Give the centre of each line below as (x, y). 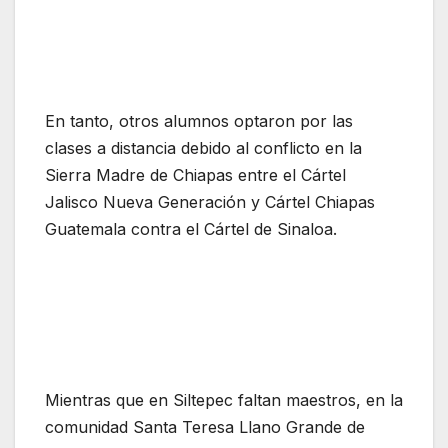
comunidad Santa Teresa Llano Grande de (205, 427)
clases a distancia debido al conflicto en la (203, 148)
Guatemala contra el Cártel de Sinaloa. (191, 229)
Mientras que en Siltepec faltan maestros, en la (224, 400)
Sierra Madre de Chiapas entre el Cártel (195, 175)
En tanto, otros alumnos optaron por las (199, 121)
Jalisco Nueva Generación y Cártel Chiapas (210, 202)
